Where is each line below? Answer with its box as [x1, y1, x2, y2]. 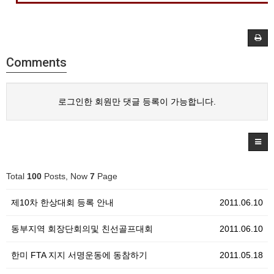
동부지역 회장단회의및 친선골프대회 [11, 224, 153, 234]
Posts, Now [42, 171, 90, 181]
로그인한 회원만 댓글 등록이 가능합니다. [58, 97, 216, 106]
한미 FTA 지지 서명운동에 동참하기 [11, 250, 147, 260]
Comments [6, 55, 67, 70]
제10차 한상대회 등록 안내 [11, 198, 114, 207]
